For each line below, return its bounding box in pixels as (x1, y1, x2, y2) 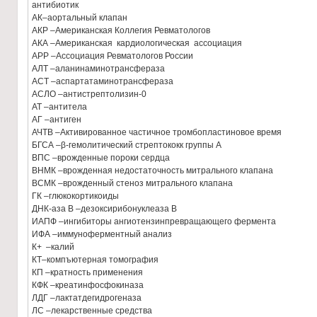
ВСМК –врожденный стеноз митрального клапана (32, 178, 233, 188)
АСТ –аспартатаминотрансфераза (32, 76, 173, 86)
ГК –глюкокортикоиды (32, 191, 119, 201)
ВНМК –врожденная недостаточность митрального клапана (32, 166, 273, 175)
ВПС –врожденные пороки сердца (32, 153, 170, 163)
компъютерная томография (47, 255, 158, 265)
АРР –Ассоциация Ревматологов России (32, 51, 193, 61)
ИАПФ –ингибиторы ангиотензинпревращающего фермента (32, 217, 276, 226)
